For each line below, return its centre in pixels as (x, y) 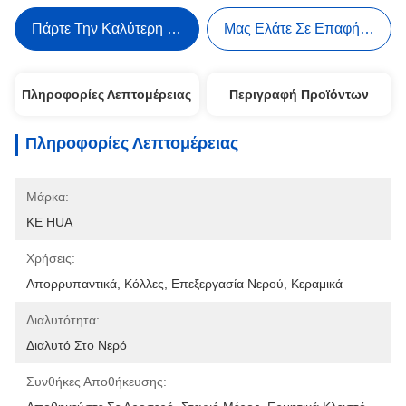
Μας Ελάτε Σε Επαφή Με (303, 29)
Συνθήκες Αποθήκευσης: (97, 382)
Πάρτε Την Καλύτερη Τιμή (114, 29)
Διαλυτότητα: (63, 320)
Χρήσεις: (51, 258)
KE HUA (49, 222)
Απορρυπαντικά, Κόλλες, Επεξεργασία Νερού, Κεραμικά (184, 284)
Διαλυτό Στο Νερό (77, 345)
